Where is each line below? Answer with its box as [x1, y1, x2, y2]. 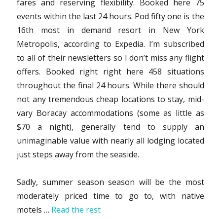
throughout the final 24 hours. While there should [17, 79, 204, 91]
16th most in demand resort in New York [17, 24, 204, 36]
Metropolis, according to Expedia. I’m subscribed [17, 38, 204, 49]
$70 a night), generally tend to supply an [17, 121, 204, 132]
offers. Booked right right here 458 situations [17, 66, 204, 77]
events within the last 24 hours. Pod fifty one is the [17, 10, 204, 22]
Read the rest [51, 204, 101, 215]
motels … [17, 204, 52, 215]
